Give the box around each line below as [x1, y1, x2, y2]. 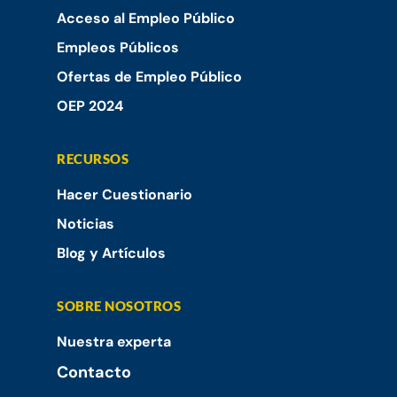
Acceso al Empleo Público [57, 9, 235, 28]
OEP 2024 [57, 97, 123, 116]
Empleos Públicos [57, 38, 179, 58]
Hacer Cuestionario [57, 185, 192, 205]
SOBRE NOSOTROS [57, 298, 181, 315]
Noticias [57, 214, 114, 234]
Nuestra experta [57, 332, 171, 352]
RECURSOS [57, 151, 128, 167]
